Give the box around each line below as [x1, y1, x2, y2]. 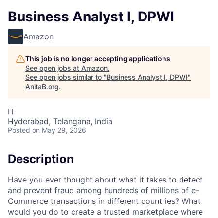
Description [8, 152, 74, 166]
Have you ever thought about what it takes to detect [8, 174, 203, 184]
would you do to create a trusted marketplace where [8, 206, 203, 217]
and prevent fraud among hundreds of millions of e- [8, 185, 199, 195]
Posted [8, 126, 30, 134]
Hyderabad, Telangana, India [8, 116, 112, 126]
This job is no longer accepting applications [25, 54, 170, 63]
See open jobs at [25, 64, 81, 72]
